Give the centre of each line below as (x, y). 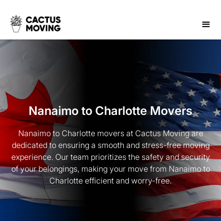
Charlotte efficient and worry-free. (110, 181)
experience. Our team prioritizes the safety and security (110, 157)
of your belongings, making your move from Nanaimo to (110, 169)
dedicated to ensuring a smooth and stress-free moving (110, 145)
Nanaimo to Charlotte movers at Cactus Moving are (110, 133)
